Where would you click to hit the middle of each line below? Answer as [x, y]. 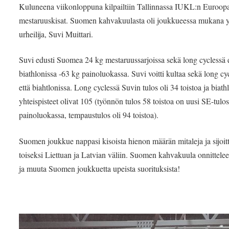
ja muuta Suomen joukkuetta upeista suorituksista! [100, 169]
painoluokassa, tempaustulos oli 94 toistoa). [89, 115]
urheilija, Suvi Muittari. [56, 34]
